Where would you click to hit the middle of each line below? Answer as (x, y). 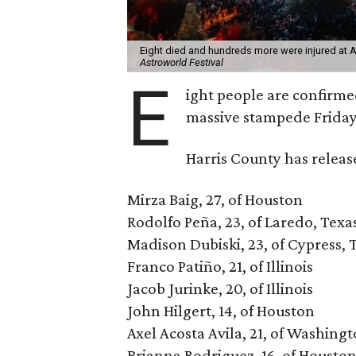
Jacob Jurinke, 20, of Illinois (220, 288)
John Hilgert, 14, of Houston (221, 310)
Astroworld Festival (182, 62)
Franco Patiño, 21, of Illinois (220, 266)
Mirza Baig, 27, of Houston (215, 199)
